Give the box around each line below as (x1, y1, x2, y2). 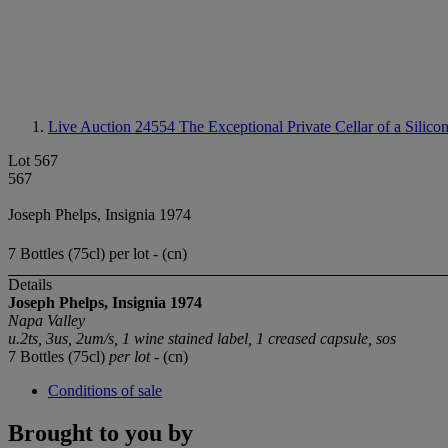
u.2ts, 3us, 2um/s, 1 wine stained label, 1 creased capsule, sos (8, 330, 396, 348)
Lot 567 (8, 152, 58, 169)
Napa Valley (8, 312, 85, 330)
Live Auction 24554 (48, 118, 179, 135)
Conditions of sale (48, 382, 162, 400)
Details (8, 276, 52, 294)
